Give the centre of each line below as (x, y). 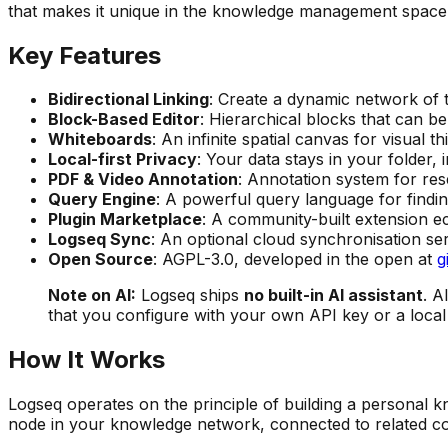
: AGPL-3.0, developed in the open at (295, 259)
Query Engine (102, 199)
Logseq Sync (99, 239)
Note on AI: (92, 295)
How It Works (86, 360)
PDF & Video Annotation (143, 179)
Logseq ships (190, 295)
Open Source (100, 259)
